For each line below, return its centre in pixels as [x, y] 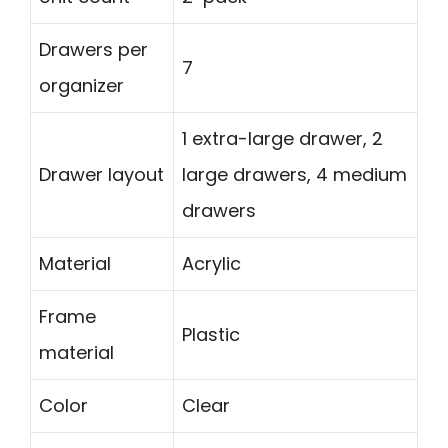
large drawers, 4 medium [294, 174]
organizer [81, 85]
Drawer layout [101, 174]
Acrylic [211, 263]
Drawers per [93, 49]
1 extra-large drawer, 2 [282, 138]
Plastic [211, 334]
